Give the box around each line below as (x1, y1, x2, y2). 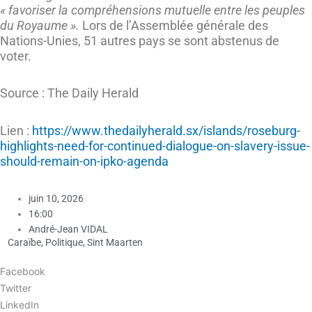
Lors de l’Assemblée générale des (82, 17, 268, 33)
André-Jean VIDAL (29, 224, 109, 235)
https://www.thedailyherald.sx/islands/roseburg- (32, 123, 300, 138)
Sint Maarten (87, 236, 143, 248)
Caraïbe (8, 236, 41, 248)
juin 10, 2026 (29, 193, 84, 205)
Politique (45, 236, 83, 248)
